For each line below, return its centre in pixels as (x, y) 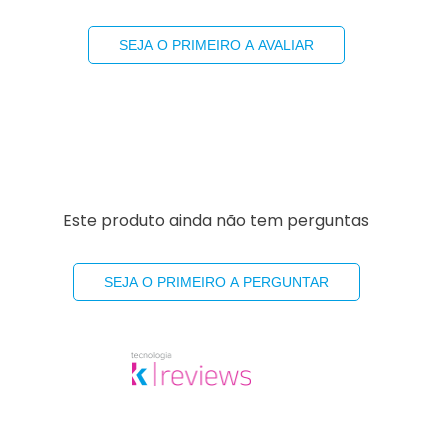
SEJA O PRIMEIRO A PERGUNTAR (216, 282)
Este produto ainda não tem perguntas (216, 221)
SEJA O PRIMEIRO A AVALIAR (216, 44)
